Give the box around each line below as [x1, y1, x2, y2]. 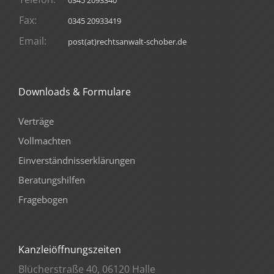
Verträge [18, 115, 54, 127]
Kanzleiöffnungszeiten [18, 243, 121, 256]
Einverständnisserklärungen [18, 154, 135, 166]
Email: [19, 34, 46, 48]
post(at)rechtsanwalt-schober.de [68, 36, 187, 47]
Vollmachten [18, 135, 71, 147]
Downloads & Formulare [18, 85, 131, 98]
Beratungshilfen [18, 174, 85, 186]
